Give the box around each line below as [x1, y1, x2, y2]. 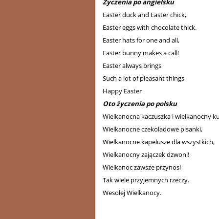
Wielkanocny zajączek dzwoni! [103, 150, 190, 159]
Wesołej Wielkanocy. [103, 188, 162, 197]
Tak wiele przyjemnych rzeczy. [103, 175, 190, 184]
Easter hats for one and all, [103, 35, 180, 44]
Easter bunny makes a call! [103, 48, 179, 57]
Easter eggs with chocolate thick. [103, 22, 197, 32]
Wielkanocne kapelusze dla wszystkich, [103, 137, 215, 146]
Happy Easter [103, 86, 142, 95]
